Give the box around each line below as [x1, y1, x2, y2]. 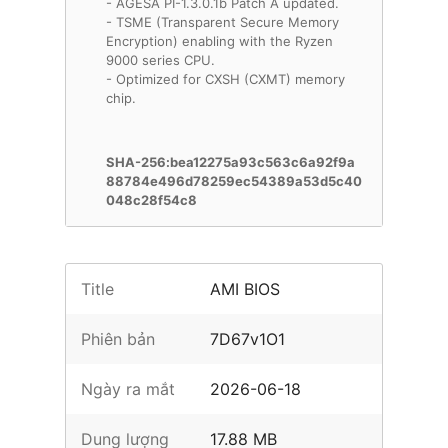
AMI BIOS [210, 279, 281, 299]
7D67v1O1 [210, 329, 286, 349]
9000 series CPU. [106, 52, 215, 68]
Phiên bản [81, 329, 155, 349]
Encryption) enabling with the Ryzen [106, 33, 333, 49]
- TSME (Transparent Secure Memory [106, 14, 339, 30]
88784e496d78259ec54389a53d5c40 [106, 173, 362, 189]
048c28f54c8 [106, 192, 197, 208]
